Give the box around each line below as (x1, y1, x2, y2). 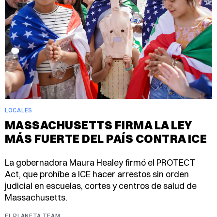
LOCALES (5, 107, 32, 114)
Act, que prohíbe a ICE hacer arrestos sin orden (5, 169, 189, 180)
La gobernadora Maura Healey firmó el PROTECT (5, 157, 195, 169)
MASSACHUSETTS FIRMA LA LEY (5, 118, 192, 133)
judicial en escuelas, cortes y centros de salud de (5, 180, 197, 192)
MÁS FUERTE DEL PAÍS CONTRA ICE (5, 131, 207, 146)
